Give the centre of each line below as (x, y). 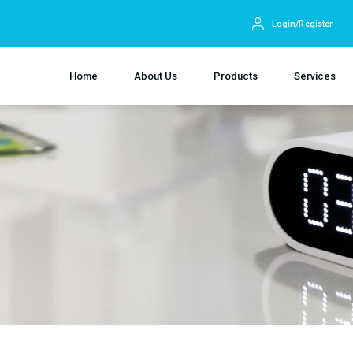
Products (236, 76)
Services (315, 76)
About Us (156, 76)
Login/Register (302, 24)
